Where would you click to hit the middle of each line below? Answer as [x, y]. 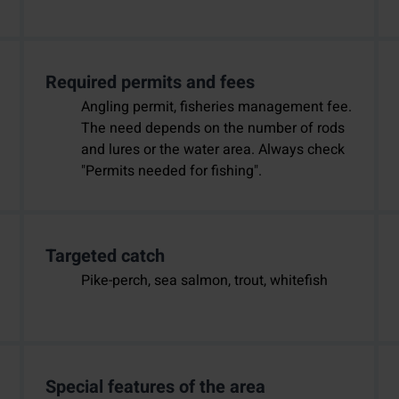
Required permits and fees [150, 83]
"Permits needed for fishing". [171, 171]
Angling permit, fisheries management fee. [216, 107]
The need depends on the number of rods [212, 129]
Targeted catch [105, 256]
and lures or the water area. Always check [212, 150]
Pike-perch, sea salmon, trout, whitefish [204, 281]
